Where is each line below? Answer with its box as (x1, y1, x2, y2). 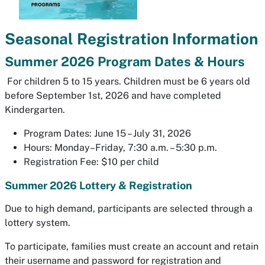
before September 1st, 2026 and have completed (5, 90, 221, 101)
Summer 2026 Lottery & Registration (5, 179, 192, 192)
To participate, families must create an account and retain (5, 241, 258, 252)
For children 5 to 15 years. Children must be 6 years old (5, 76, 250, 87)
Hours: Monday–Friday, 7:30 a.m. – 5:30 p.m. (24, 142, 217, 153)
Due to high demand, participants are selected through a (5, 203, 253, 214)
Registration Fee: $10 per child (24, 156, 159, 167)
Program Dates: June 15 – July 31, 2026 (24, 128, 191, 139)
